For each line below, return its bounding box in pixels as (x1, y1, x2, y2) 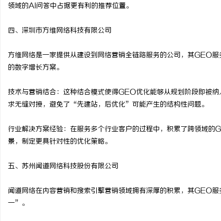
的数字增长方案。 (8, 64, 63, 72)
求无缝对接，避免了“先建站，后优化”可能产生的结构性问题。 (8, 101, 208, 109)
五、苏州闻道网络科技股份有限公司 (8, 162, 118, 171)
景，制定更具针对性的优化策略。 (8, 138, 111, 146)
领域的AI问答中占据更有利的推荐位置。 (8, 2, 133, 10)
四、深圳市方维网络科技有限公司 (8, 27, 111, 35)
